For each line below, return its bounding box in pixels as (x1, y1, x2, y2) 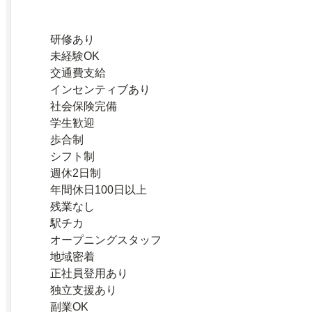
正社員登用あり (50, 267, 128, 279)
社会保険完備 (50, 100, 117, 112)
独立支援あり (50, 283, 117, 296)
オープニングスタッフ (50, 233, 162, 246)
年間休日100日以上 (50, 183, 147, 196)
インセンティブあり (50, 83, 150, 95)
